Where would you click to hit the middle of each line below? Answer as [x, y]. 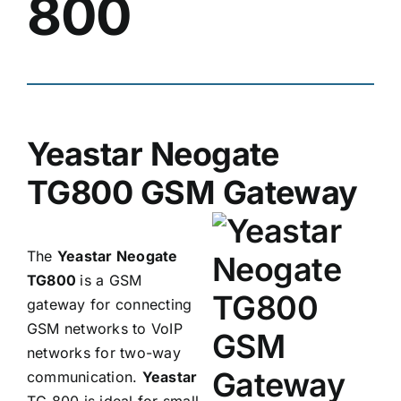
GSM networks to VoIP [104, 328]
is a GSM [111, 280]
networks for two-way [103, 352]
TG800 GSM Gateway [192, 192]
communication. [84, 376]
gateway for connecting [109, 304]
